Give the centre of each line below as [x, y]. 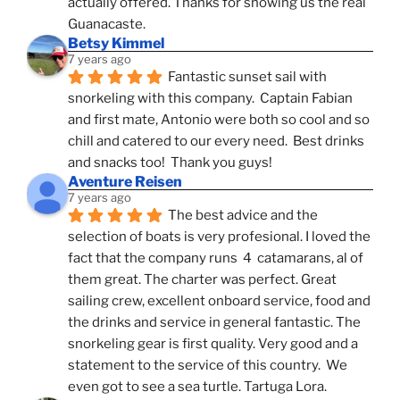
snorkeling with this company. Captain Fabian [210, 98]
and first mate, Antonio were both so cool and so [219, 119]
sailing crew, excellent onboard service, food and [219, 300]
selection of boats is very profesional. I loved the [219, 236]
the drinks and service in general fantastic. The [214, 322]
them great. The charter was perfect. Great [202, 279]
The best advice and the [243, 215]
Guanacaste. [107, 24]
